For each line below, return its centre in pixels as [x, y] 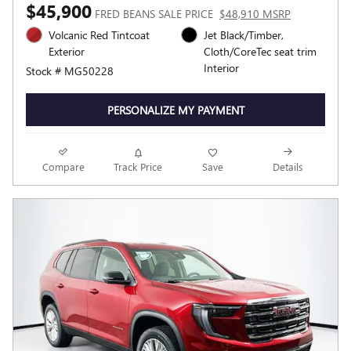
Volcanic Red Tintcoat [99, 35]
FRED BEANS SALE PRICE [154, 14]
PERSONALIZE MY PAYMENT [175, 110]
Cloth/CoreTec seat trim [260, 52]
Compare [63, 166]
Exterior [67, 52]
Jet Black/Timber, [244, 35]
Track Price [138, 166]
